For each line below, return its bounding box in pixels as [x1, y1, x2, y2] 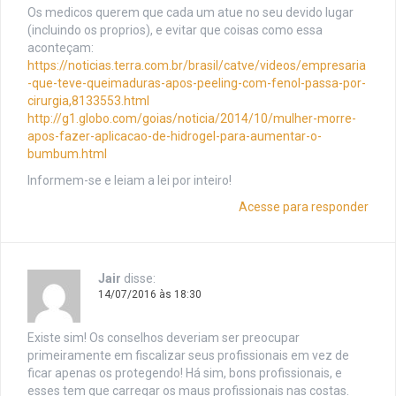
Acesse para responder [239, 200, 369, 215]
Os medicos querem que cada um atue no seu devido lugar [27, 5, 354, 20]
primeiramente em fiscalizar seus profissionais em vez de [27, 348, 349, 363]
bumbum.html [27, 147, 107, 162]
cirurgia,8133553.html [27, 94, 149, 109]
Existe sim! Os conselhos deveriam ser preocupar [27, 331, 300, 346]
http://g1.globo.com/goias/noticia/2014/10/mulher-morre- [27, 111, 356, 126]
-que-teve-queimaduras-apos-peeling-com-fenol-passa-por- [27, 76, 366, 91]
